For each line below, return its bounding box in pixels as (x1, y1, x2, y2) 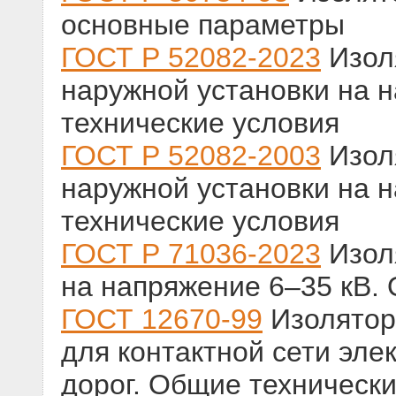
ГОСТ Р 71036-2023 (61, 238, 321, 270)
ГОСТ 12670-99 (61, 303, 263, 336)
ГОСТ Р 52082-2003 (61, 140, 321, 172)
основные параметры (61, 9, 345, 42)
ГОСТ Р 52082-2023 (61, 42, 321, 74)
